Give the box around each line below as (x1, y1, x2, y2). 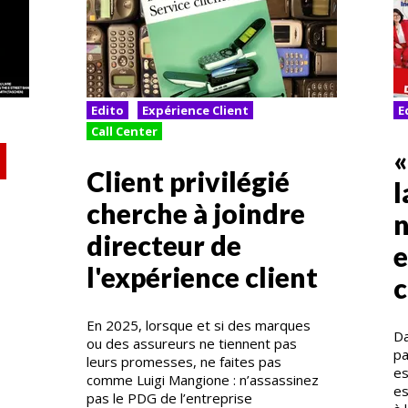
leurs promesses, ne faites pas (86, 352, 281, 371)
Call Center (90, 123, 158, 140)
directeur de (86, 228, 241, 261)
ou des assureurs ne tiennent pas (86, 333, 297, 352)
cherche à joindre (86, 196, 305, 229)
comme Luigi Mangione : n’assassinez (86, 370, 319, 389)
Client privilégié (86, 164, 290, 198)
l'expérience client (86, 260, 318, 293)
